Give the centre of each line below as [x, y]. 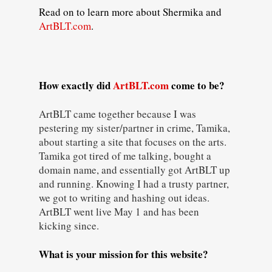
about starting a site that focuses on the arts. [133, 141]
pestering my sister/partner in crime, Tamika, [134, 127]
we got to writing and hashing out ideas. [124, 197]
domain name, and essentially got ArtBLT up [134, 169]
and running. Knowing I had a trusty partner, [134, 183]
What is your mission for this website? [124, 254]
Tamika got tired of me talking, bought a [125, 155]
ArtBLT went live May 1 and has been [119, 211]
